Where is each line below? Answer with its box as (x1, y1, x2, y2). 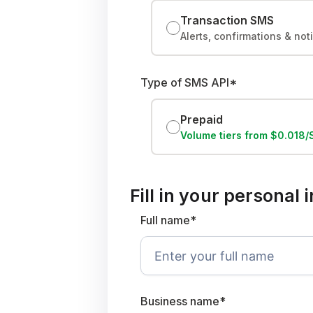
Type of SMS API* (140, 75, 237, 89)
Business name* (140, 294, 226, 308)
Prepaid (180, 112, 223, 126)
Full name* (140, 213, 196, 227)
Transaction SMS (180, 13, 274, 27)
